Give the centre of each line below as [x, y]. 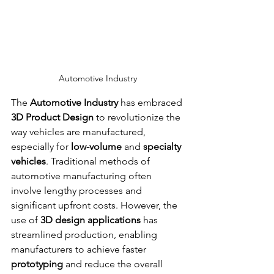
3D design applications [91, 220]
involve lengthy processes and [78, 190]
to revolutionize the [138, 117]
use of [26, 220]
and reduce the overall [114, 264]
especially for [41, 146]
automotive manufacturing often [83, 176]
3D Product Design [52, 117]
